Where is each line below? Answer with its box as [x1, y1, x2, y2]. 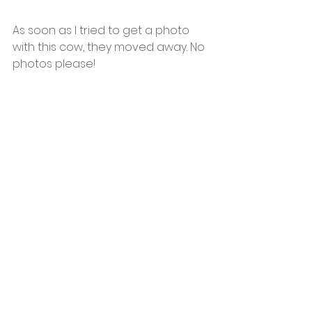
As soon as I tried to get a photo [13, 22, 192, 39]
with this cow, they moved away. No [13, 39, 208, 56]
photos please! [13, 56, 95, 72]
